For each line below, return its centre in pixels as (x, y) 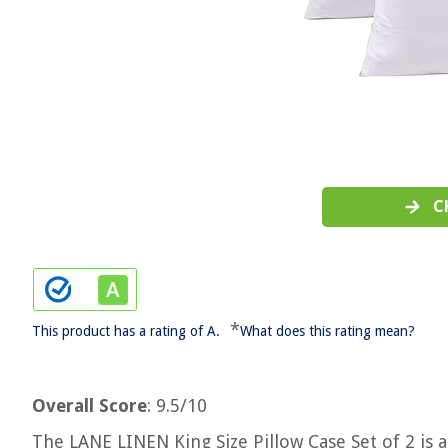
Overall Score (89, 405)
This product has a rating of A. (126, 331)
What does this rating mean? (327, 331)
